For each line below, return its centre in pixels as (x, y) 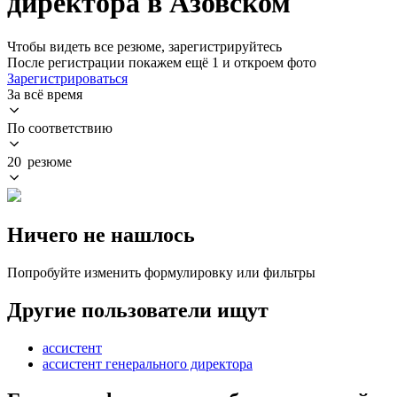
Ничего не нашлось (101, 234)
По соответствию (60, 128)
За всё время (45, 94)
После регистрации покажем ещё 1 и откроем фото (162, 62)
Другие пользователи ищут (138, 310)
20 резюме (39, 161)
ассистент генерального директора (148, 363)
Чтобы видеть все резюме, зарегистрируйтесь (144, 46)
